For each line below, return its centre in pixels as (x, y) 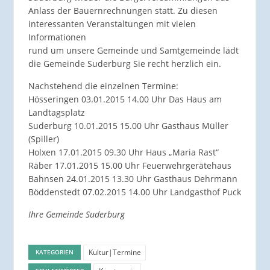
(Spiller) (43, 139)
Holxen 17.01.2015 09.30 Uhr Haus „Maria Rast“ (123, 152)
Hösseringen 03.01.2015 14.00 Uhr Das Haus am (125, 99)
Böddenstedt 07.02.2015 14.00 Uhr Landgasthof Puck (134, 192)
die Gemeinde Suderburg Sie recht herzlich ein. (124, 64)
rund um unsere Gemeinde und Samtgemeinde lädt (133, 51)
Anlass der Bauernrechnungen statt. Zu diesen (123, 11)
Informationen (57, 37)
